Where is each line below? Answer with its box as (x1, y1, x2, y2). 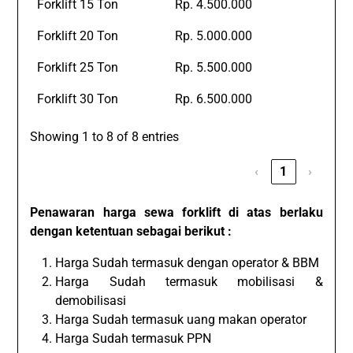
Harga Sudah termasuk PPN (55, 330, 212, 346)
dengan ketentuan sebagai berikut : (30, 223, 232, 239)
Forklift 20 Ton (36, 28, 118, 43)
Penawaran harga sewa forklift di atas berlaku (30, 204, 323, 220)
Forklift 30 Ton (36, 91, 118, 106)
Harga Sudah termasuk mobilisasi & (55, 273, 323, 289)
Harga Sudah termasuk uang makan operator (55, 311, 307, 327)
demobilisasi (55, 292, 127, 308)
